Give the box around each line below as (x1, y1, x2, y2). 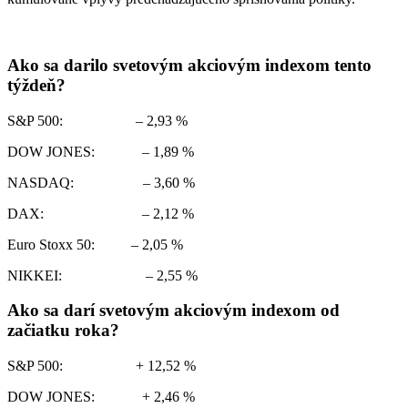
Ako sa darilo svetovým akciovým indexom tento (7, 55, 372, 75)
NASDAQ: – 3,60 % (7, 174, 195, 190)
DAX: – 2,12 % (7, 205, 194, 221)
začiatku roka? (7, 321, 119, 341)
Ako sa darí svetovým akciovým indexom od (7, 301, 340, 321)
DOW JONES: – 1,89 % (7, 143, 194, 159)
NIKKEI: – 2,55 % (7, 267, 198, 283)
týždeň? (7, 75, 66, 95)
